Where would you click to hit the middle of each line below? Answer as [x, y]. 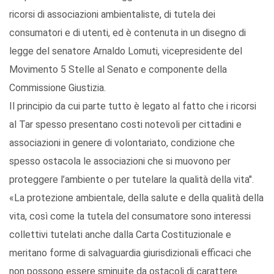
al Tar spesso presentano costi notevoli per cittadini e [125, 125]
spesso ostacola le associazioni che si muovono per [120, 161]
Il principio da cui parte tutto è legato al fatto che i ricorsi [133, 106]
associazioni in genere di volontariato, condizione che [122, 143]
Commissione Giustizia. [57, 88]
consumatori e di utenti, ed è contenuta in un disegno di [128, 33]
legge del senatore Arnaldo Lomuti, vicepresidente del [126, 51]
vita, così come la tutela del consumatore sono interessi [130, 217]
